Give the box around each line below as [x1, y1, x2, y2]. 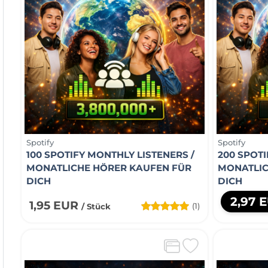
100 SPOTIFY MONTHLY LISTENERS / [26, 148, 194, 160]
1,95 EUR [29, 198, 81, 212]
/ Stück [81, 201, 111, 211]
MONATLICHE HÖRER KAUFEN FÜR [26, 162, 191, 173]
